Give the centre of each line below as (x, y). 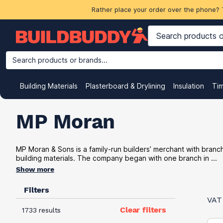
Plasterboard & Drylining (125, 86)
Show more (35, 169)
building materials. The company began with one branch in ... (116, 158)
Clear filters (143, 210)
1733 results (42, 210)
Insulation (189, 86)
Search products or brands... (60, 60)
